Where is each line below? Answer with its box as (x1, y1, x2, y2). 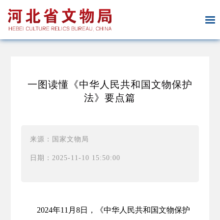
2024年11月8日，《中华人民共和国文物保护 (36, 206, 190, 214)
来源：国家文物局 (29, 136, 89, 143)
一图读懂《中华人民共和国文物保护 (27, 79, 192, 90)
